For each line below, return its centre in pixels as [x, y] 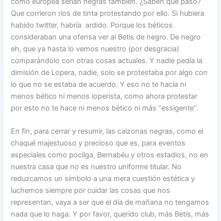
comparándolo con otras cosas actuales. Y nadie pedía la [107, 60]
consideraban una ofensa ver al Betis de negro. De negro [106, 37]
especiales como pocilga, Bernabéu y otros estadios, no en [110, 155]
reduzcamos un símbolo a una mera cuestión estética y [103, 179]
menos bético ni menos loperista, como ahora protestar [104, 96]
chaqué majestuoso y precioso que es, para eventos [98, 143]
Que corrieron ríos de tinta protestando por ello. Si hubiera [108, 13]
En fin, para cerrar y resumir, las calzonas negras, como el [107, 131]
